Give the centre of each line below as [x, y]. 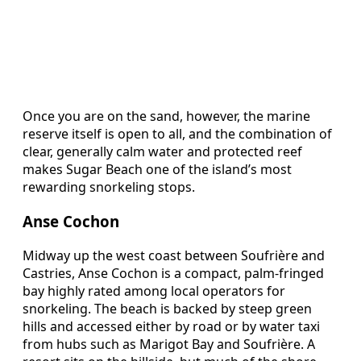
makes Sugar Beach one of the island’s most [157, 170]
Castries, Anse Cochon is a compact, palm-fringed [173, 273]
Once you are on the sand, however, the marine [166, 116]
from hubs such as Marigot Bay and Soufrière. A [169, 344]
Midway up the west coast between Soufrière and [174, 255]
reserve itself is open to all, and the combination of [177, 134]
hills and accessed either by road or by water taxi [171, 326]
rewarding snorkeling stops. [109, 187]
